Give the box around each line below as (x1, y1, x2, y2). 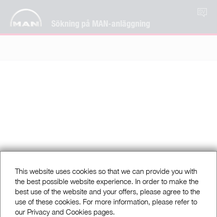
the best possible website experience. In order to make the (15, 176, 199, 186)
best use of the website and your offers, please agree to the (15, 186, 200, 196)
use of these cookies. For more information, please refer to (15, 197, 197, 206)
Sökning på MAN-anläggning (51, 17, 150, 29)
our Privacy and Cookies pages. (15, 207, 115, 216)
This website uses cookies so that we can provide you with (15, 166, 197, 175)
